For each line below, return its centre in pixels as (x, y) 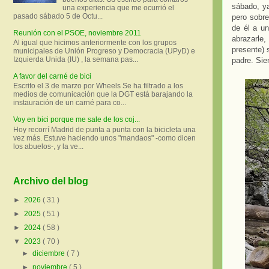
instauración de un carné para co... (70, 103)
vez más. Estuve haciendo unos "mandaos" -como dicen (104, 138)
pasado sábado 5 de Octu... (58, 16)
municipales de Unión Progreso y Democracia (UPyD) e (104, 51)
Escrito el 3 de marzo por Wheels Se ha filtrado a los (98, 86)
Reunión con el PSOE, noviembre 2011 (77, 33)
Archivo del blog (51, 181)
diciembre (50, 254)
